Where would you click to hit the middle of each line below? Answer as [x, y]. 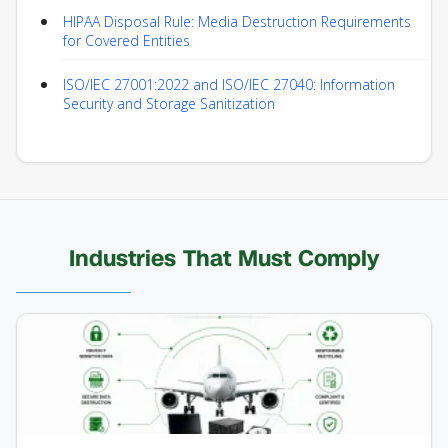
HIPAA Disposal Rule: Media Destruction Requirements [237, 22]
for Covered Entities [126, 41]
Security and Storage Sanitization [169, 104]
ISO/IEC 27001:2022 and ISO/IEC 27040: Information [229, 85]
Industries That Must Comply [224, 259]
